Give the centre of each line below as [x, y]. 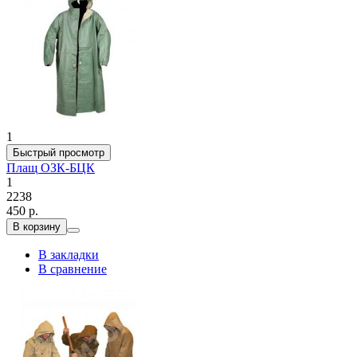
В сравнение [73, 269]
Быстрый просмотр [59, 152]
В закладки [69, 254]
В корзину [37, 226]
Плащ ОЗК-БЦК [51, 167]
